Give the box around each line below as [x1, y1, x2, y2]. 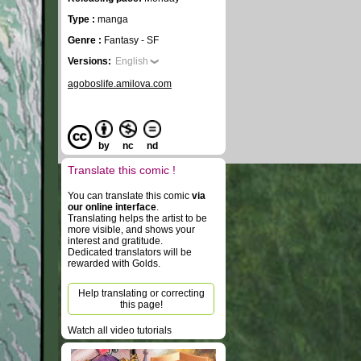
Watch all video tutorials [68, 325, 172, 336]
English [115, 56, 148, 67]
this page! [119, 299, 163, 310]
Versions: [68, 56, 111, 67]
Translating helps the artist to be [68, 213, 207, 224]
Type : [68, 14, 98, 25]
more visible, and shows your [68, 224, 195, 235]
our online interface [68, 201, 156, 213]
